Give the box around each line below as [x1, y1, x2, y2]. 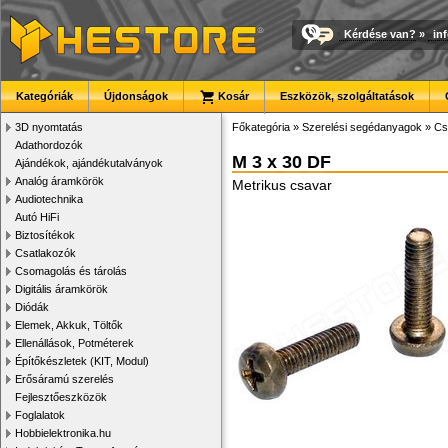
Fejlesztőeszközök [15, 391, 107, 403]
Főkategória [232, 121, 290, 133]
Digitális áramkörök [15, 283, 108, 295]
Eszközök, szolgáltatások [280, 90, 414, 102]
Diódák [15, 301, 49, 313]
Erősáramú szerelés [15, 373, 114, 385]
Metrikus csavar [232, 177, 332, 193]
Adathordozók [15, 139, 83, 151]
